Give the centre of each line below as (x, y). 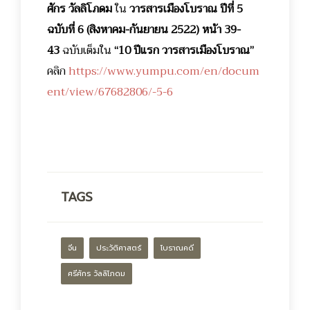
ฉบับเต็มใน (85, 50)
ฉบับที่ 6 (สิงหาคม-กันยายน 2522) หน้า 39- (144, 29)
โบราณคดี (177, 248)
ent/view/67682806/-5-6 (110, 92)
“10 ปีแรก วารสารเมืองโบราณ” (183, 50)
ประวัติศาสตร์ (119, 248)
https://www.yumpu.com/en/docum (164, 71)
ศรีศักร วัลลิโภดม (97, 273)
